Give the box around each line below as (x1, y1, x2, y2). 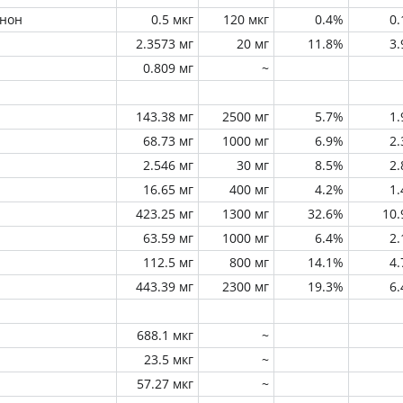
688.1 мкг (137, 327, 193, 344)
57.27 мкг (137, 375, 193, 392)
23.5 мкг (144, 351, 193, 368)
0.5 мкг (151, 11, 193, 28)
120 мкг (223, 11, 269, 28)
